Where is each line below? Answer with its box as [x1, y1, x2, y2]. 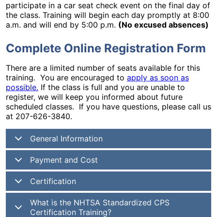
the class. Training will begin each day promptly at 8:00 [6, 10, 209, 20]
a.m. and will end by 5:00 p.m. [6, 20, 118, 30]
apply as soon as [127, 73, 189, 82]
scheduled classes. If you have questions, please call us [6, 102, 211, 111]
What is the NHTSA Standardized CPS [30, 198, 170, 207]
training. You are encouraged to [6, 73, 127, 82]
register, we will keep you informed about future [6, 92, 183, 102]
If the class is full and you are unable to [38, 82, 185, 92]
